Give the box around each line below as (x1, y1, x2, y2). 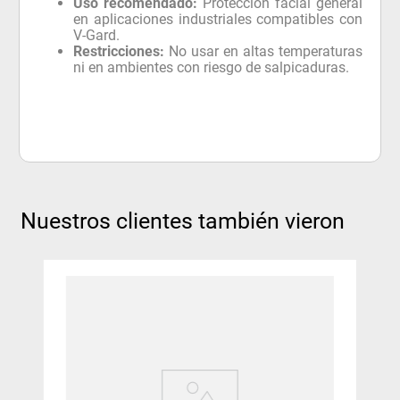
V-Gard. (73, 26, 121, 44)
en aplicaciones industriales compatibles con (73, 10, 362, 28)
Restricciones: (73, 42, 165, 60)
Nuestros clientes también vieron (21, 207, 346, 234)
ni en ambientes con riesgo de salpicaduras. (73, 58, 350, 76)
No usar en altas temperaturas (164, 42, 362, 60)
